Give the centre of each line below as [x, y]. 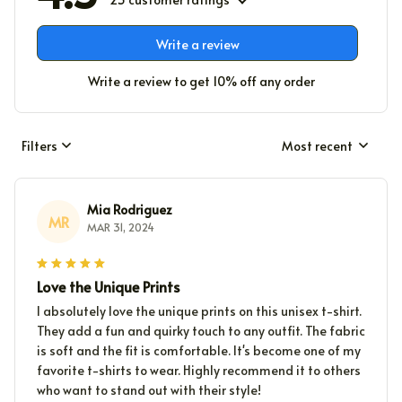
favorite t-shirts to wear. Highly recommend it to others [199, 371]
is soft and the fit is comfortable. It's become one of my [199, 351]
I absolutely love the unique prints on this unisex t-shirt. [200, 311]
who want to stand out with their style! [149, 390]
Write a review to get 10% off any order [201, 82]
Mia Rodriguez [130, 210]
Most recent [317, 145]
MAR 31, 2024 [121, 227]
